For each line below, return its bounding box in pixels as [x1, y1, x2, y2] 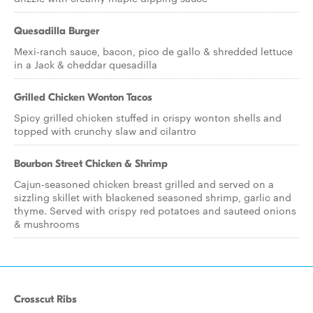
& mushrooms [14, 217, 80, 231]
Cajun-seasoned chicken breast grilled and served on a [14, 177, 274, 191]
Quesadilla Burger [14, 24, 99, 37]
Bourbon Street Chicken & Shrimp [14, 157, 168, 170]
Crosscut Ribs [14, 293, 77, 305]
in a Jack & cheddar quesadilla [14, 57, 157, 71]
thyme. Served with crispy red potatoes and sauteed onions [14, 203, 296, 217]
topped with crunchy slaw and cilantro [14, 124, 196, 138]
